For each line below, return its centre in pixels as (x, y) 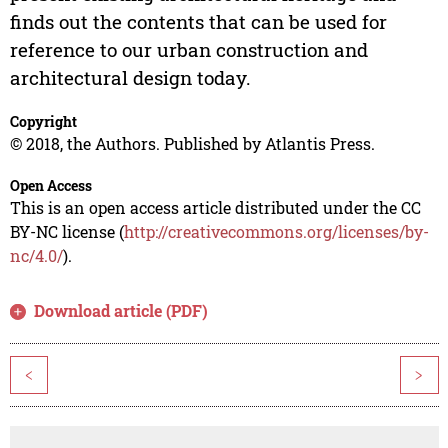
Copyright (43, 122)
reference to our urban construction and (188, 50)
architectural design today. (130, 78)
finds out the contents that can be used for (198, 22)
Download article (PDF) (121, 311)
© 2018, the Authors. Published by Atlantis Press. (192, 144)
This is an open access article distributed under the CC (215, 208)
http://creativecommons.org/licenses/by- (276, 232)
